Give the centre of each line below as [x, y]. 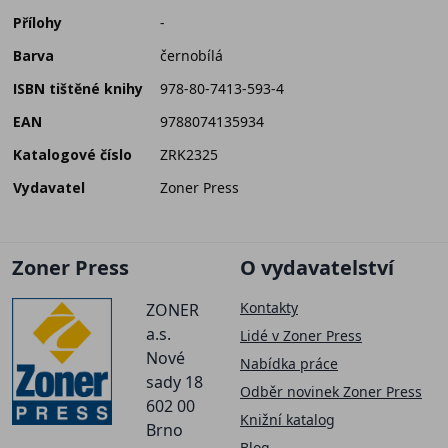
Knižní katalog [287, 420]
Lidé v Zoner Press [301, 336]
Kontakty [269, 308]
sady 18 [174, 382]
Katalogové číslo [72, 154]
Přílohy [37, 22]
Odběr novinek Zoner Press [331, 392]
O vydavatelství [317, 268]
